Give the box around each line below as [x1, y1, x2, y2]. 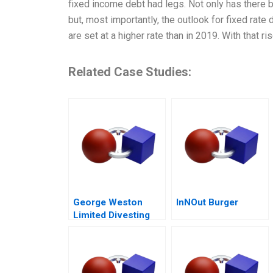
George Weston [73, 197, 143, 208]
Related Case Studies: [68, 65, 191, 80]
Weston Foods [73, 222, 138, 234]
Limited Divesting [73, 210, 150, 221]
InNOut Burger [176, 197, 238, 208]
